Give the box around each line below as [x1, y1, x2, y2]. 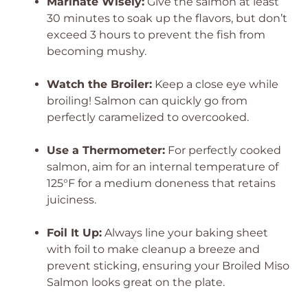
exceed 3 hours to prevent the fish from [47, 28, 265, 41]
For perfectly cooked [165, 144, 281, 157]
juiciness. [47, 193, 96, 206]
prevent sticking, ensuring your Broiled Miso [47, 259, 289, 272]
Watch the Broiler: [47, 78, 152, 91]
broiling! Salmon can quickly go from [47, 94, 247, 107]
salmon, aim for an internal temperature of [47, 160, 278, 173]
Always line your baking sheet [102, 226, 268, 239]
